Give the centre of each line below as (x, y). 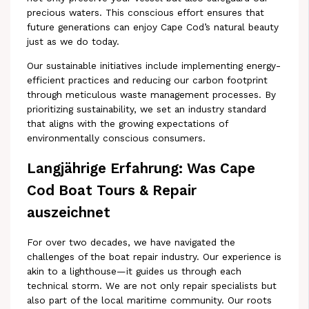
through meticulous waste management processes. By (152, 95)
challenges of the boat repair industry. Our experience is (154, 257)
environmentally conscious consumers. (117, 138)
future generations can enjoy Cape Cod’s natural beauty (153, 27)
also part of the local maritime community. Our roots (150, 300)
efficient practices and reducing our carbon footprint (148, 80)
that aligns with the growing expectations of (128, 124)
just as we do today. (73, 42)
